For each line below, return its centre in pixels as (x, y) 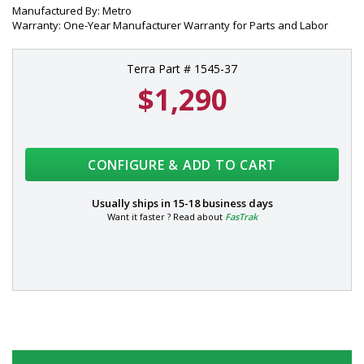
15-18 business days (223, 203)
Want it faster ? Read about (166, 217)
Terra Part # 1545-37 (182, 69)
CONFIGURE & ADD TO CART (182, 165)
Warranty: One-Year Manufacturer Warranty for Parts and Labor (170, 25)
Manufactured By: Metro (72, 11)
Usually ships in (132, 203)
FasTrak (241, 217)
